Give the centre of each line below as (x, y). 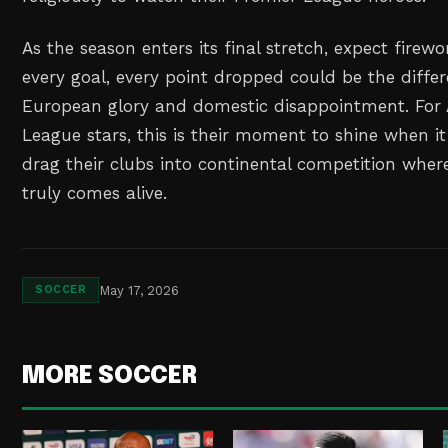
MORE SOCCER (109, 377)
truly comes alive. (95, 193)
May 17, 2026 (139, 290)
